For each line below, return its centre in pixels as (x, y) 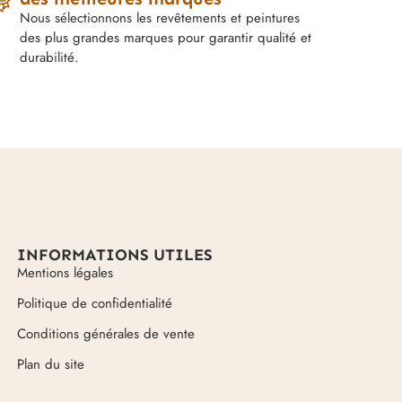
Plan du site (50, 364)
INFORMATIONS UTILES (114, 254)
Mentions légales (65, 272)
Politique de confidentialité (94, 303)
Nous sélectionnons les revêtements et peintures (160, 17)
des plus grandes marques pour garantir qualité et (166, 37)
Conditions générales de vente (105, 333)
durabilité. (50, 57)
